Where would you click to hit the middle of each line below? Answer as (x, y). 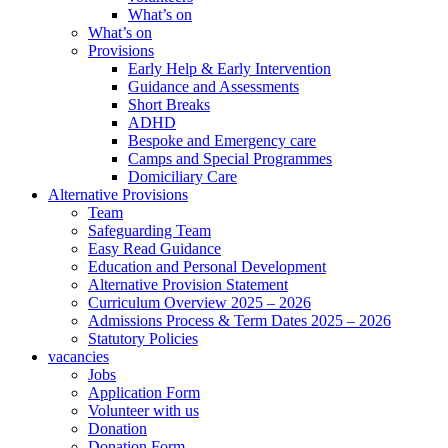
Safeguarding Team (149, 230)
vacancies (78, 356)
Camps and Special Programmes (230, 158)
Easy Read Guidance (154, 248)
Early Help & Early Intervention (229, 68)
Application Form (144, 392)
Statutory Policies (143, 338)
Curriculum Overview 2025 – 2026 (199, 302)
